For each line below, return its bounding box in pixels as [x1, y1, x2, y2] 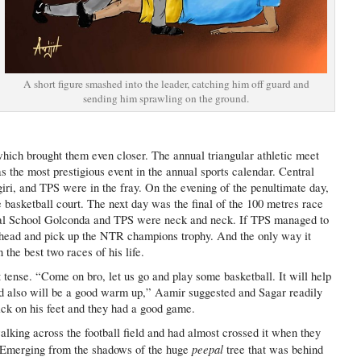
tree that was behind [223, 342, 324, 357]
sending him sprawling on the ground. [83, 91, 250, 106]
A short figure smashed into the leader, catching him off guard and [23, 77, 309, 92]
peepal [192, 341, 224, 357]
